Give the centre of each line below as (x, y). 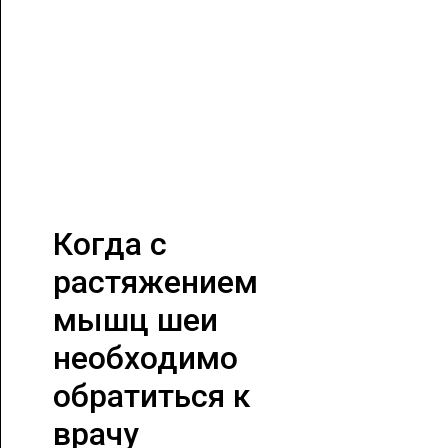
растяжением (155, 282)
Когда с (109, 244)
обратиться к (151, 396)
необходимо (145, 358)
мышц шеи (135, 320)
